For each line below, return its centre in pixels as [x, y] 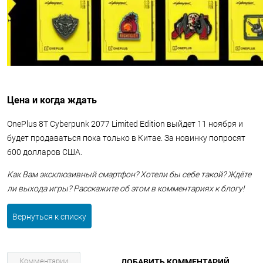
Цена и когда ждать [52, 100]
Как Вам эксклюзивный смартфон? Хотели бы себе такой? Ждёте [129, 174]
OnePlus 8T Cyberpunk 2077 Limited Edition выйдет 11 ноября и [125, 124]
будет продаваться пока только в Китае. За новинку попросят [126, 138]
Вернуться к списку [49, 217]
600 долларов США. [45, 152]
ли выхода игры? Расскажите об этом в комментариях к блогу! [127, 188]
